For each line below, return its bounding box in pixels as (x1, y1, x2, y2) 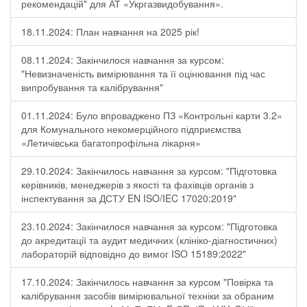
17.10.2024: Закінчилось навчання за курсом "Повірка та (21, 275, 273, 288)
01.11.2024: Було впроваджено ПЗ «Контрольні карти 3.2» (21, 108, 282, 122)
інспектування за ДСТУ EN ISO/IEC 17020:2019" (21, 191, 236, 205)
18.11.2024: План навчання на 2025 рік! (21, 25, 199, 38)
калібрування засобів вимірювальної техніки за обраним (21, 288, 274, 302)
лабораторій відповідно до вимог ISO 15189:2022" (21, 247, 246, 260)
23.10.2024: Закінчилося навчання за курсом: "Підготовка (21, 219, 278, 233)
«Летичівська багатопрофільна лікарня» (21, 136, 201, 149)
